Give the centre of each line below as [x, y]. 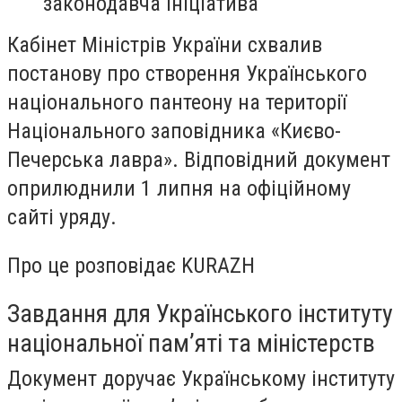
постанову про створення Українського [187, 74]
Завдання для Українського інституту [200, 314]
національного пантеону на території [177, 102]
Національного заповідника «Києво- [174, 131]
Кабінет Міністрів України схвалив [165, 45]
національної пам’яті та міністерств [191, 344]
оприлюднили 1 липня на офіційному [179, 188]
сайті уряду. [62, 217]
